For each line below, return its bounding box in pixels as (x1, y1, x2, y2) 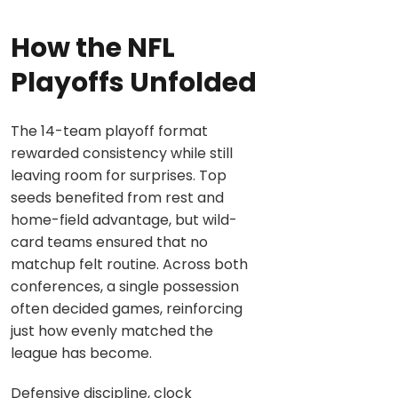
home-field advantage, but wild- (11, 210, 237, 231)
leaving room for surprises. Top (11, 165, 227, 187)
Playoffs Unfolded (11, 63, 257, 101)
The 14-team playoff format (11, 121, 208, 142)
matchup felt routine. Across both (11, 254, 248, 275)
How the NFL (11, 28, 175, 67)
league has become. (11, 343, 152, 364)
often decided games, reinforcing (11, 298, 243, 320)
